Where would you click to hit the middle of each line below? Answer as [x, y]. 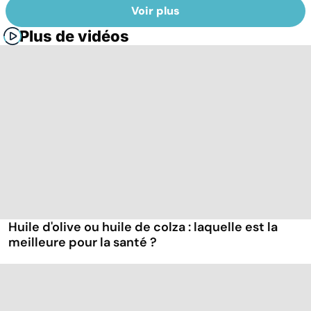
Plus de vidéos [74, 36]
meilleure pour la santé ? [83, 243]
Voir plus [155, 11]
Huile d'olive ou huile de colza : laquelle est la [143, 227]
